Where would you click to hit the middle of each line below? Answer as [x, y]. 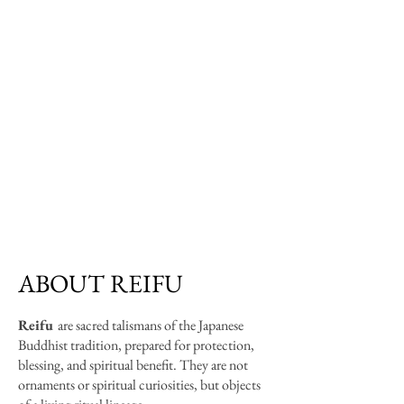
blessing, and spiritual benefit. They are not [133, 365]
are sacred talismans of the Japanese [147, 325]
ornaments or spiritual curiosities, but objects [139, 385]
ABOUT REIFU [101, 283]
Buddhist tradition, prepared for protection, [136, 345]
